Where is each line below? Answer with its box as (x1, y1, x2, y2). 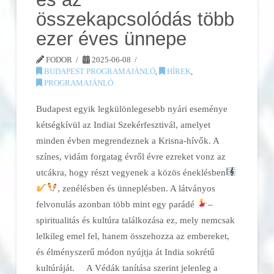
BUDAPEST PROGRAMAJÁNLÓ (42, 67, 156, 76)
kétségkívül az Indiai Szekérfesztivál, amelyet (36, 119, 211, 130)
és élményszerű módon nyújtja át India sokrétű (36, 246, 215, 257)
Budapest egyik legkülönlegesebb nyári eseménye (36, 103, 228, 114)
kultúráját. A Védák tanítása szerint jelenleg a (36, 262, 218, 273)
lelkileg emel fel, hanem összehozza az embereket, (36, 230, 230, 241)
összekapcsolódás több (36, 9, 235, 31)
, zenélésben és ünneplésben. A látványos (57, 182, 216, 193)
